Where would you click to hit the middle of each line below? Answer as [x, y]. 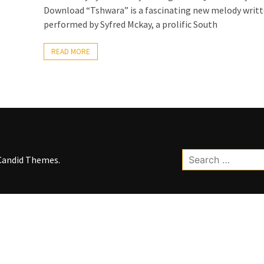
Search [195, 155]
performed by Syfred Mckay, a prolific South [131, 24]
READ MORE [71, 51]
